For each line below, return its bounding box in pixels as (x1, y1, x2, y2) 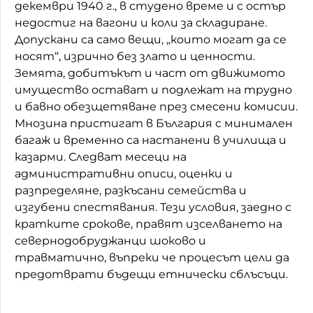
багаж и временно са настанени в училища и (15, 133, 286, 147)
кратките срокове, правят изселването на (15, 217, 282, 231)
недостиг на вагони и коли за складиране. (15, 15, 267, 29)
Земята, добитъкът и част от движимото (15, 66, 285, 80)
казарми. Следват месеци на (15, 150, 187, 163)
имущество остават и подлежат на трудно (15, 82, 292, 96)
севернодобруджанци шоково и (15, 233, 206, 247)
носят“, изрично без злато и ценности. (15, 49, 255, 63)
